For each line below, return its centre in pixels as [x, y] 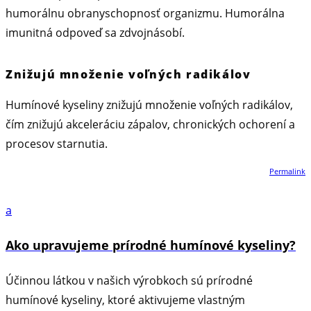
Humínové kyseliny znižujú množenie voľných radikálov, [149, 104]
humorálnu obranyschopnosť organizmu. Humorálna [145, 13]
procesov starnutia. [57, 143]
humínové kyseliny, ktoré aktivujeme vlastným [125, 300]
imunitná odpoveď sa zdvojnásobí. [95, 32]
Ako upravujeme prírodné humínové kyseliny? [151, 245]
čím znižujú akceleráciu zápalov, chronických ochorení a [150, 124]
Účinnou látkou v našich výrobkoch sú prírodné [129, 280]
